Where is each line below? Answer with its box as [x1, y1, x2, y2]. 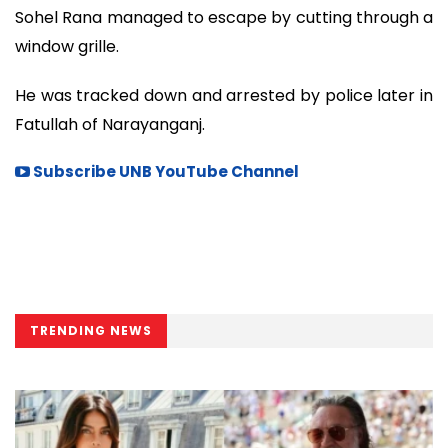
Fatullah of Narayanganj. [15, 112, 205, 136]
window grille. [15, 35, 119, 59]
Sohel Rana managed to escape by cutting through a [15, 6, 433, 30]
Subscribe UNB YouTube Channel [30, 160, 299, 182]
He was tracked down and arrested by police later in [15, 83, 433, 107]
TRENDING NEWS [30, 321, 152, 339]
